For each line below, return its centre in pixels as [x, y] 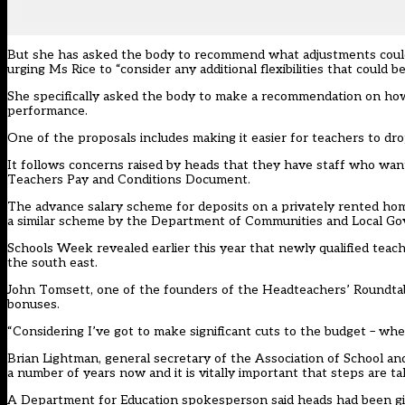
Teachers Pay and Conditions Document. [129, 180]
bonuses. [33, 305]
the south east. [52, 263]
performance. [47, 111]
